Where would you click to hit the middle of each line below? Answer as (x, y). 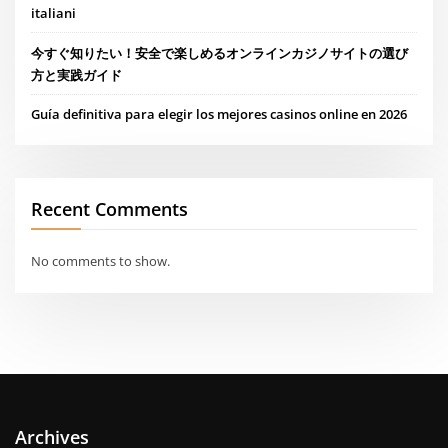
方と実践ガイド (77, 74)
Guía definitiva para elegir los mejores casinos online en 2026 (219, 113)
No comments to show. (101, 261)
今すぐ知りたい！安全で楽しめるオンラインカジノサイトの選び (220, 52)
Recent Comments (110, 208)
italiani (54, 13)
